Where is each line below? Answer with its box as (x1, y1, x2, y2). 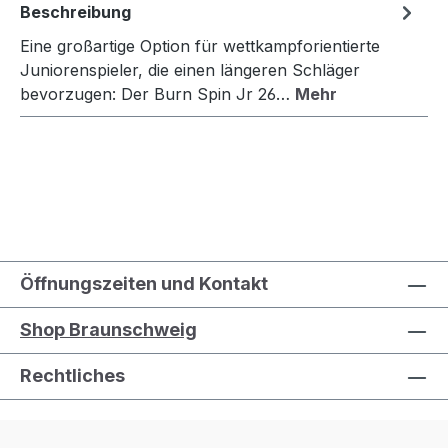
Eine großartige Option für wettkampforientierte (20, 36, 380, 57)
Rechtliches (20, 365, 125, 387)
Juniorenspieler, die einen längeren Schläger (20, 60, 360, 81)
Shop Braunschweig (20, 319, 197, 341)
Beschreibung (20, 2, 131, 23)
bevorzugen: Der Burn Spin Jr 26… (20, 84, 295, 105)
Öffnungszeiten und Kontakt (20, 273, 268, 295)
